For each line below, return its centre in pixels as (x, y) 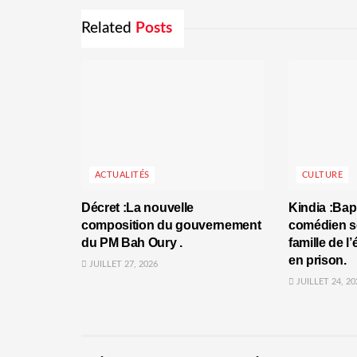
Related (106, 29)
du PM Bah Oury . (132, 242)
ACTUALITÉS (122, 175)
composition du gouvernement (171, 225)
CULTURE (322, 175)
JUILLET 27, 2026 (122, 264)
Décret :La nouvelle (137, 207)
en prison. (317, 260)
